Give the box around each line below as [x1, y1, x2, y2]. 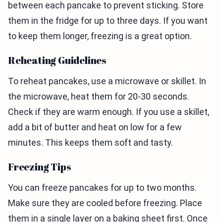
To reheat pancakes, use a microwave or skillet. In [8, 76, 206, 87]
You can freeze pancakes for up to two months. [8, 182, 197, 193]
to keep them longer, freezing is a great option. [8, 31, 192, 42]
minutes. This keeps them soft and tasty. [8, 137, 173, 148]
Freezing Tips [8, 160, 71, 174]
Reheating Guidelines [8, 54, 106, 67]
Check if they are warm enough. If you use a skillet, [8, 107, 209, 117]
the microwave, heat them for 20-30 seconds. [8, 91, 189, 102]
